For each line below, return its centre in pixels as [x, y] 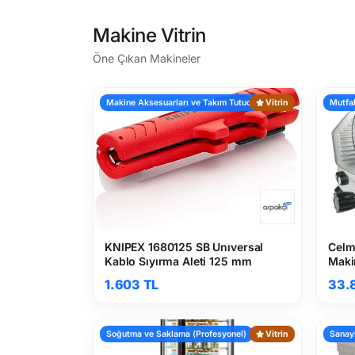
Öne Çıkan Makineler [147, 58]
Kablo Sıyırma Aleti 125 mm [178, 261]
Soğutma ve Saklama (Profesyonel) [176, 334]
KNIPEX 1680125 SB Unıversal [184, 247]
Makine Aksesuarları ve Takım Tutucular [186, 103]
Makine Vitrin [149, 35]
